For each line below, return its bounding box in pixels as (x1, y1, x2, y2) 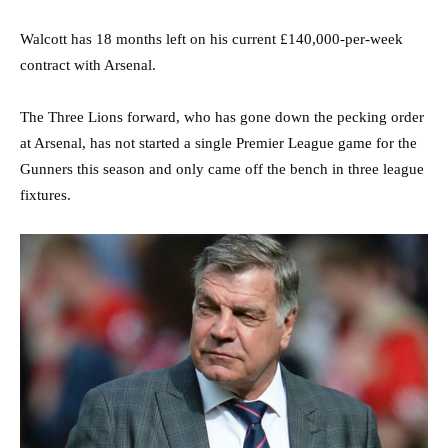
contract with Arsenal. (20, 56, 156, 73)
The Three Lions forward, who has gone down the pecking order (20, 108, 424, 125)
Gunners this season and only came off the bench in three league (20, 160, 424, 177)
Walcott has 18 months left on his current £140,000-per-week (20, 30, 403, 47)
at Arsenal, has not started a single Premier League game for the (20, 134, 417, 151)
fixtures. (20, 186, 71, 203)
